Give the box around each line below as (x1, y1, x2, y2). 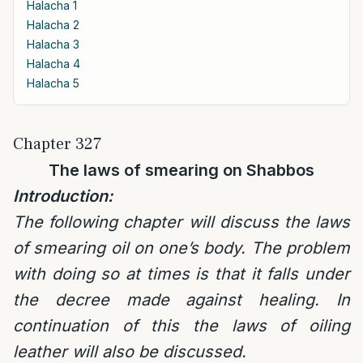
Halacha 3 (27, 37, 79, 51)
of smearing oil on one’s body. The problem (13, 238, 350, 258)
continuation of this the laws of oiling (13, 316, 350, 335)
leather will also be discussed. (13, 342, 246, 361)
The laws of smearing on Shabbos (49, 160, 314, 180)
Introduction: (13, 186, 113, 206)
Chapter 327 (13, 134, 102, 155)
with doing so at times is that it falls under (13, 264, 350, 284)
